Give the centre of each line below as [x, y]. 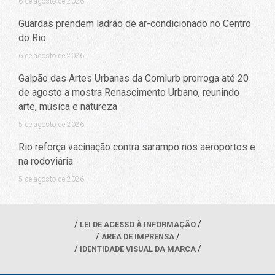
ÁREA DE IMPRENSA [137, 236]
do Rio [32, 38]
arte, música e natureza [68, 107]
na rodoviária [46, 161]
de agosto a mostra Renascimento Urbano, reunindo [129, 93]
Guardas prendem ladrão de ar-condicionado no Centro [135, 24]
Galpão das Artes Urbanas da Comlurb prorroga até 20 [134, 79]
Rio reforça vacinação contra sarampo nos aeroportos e [137, 147]
